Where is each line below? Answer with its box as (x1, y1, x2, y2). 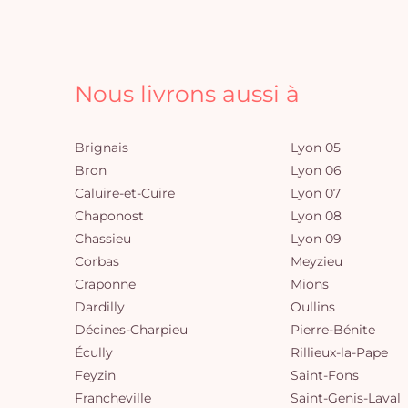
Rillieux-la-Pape (291, 344, 388, 361)
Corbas (75, 253, 119, 270)
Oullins (291, 299, 335, 315)
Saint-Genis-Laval (291, 390, 401, 406)
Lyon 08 (291, 208, 342, 224)
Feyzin (75, 367, 116, 383)
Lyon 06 (291, 162, 342, 178)
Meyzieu (291, 253, 342, 270)
